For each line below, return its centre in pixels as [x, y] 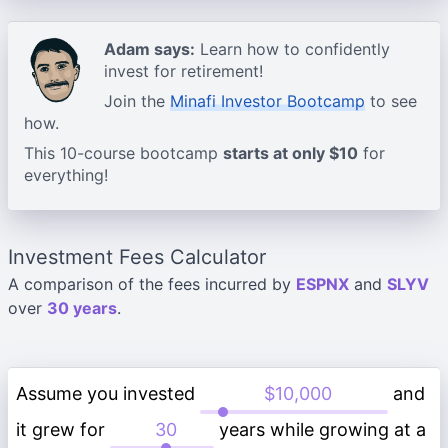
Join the [137, 101]
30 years [82, 308]
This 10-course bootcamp [123, 153]
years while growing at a [320, 429]
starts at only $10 [290, 153]
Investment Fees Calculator [137, 257]
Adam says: [149, 49]
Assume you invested [108, 393]
